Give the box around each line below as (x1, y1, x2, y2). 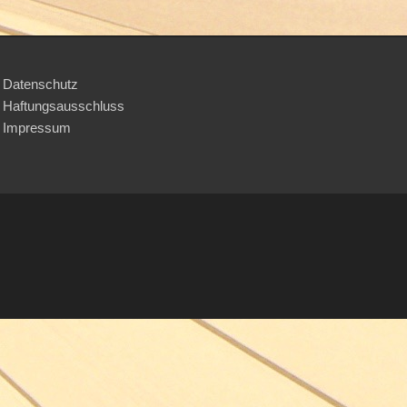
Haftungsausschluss (3, 98, 124, 114)
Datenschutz (3, 76, 78, 92)
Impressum (3, 120, 71, 135)
